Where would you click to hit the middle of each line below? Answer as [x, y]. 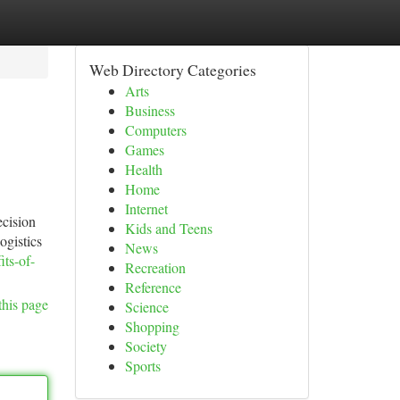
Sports [142, 366]
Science [146, 307]
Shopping [152, 326]
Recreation [155, 267]
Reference [153, 287]
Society [146, 346]
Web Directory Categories [172, 70]
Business [150, 110]
